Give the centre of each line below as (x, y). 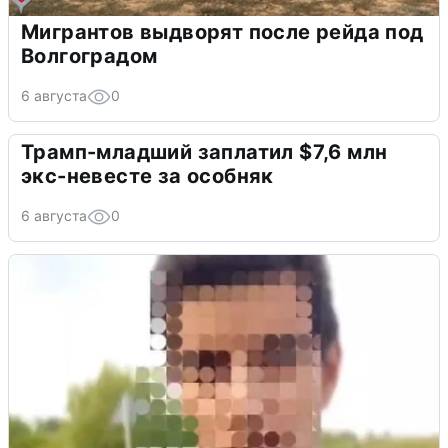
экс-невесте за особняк (147, 175)
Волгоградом (89, 55)
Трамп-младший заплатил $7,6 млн (204, 151)
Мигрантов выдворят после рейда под (222, 31)
